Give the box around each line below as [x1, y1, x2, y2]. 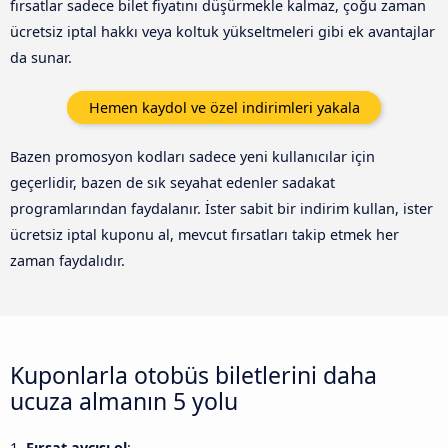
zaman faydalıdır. [10, 251, 125, 270]
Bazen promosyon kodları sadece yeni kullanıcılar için [10, 147, 375, 166]
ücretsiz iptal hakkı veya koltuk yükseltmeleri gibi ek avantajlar [10, 21, 435, 41]
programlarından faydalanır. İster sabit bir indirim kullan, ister [10, 199, 433, 218]
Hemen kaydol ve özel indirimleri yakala [88, 97, 360, 117]
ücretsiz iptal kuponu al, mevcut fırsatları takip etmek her [10, 225, 399, 244]
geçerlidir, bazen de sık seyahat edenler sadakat [10, 173, 335, 192]
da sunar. [10, 47, 72, 67]
